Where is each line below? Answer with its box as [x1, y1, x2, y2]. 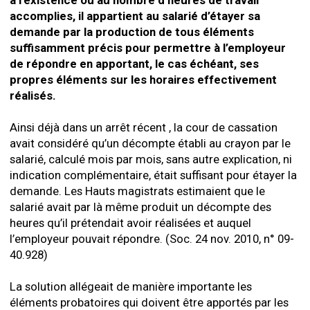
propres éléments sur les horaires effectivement [10, 73, 277, 86]
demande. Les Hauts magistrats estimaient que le [10, 184, 265, 198]
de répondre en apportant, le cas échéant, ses [10, 57, 259, 71]
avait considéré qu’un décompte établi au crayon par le [10, 136, 291, 150]
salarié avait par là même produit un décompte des [10, 200, 271, 214]
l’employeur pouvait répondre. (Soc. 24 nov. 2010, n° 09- [10, 232, 294, 246]
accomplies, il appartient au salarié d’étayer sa [10, 9, 260, 23]
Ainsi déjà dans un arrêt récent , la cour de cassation [10, 120, 277, 134]
